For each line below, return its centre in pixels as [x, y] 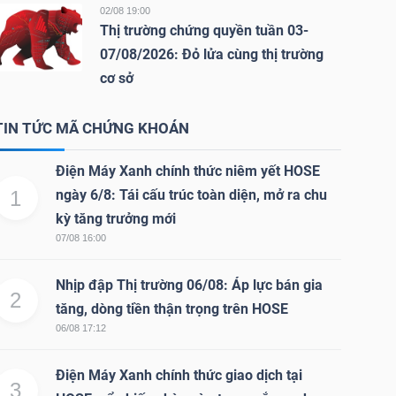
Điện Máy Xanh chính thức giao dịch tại [179, 375]
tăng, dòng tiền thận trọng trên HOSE [171, 309]
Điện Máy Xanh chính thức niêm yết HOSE [187, 171]
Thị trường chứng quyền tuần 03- [204, 30]
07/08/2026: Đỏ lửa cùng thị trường [211, 54]
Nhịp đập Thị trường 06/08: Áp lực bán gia [189, 285]
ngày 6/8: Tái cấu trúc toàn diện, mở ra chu [191, 195]
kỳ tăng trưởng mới [115, 219]
